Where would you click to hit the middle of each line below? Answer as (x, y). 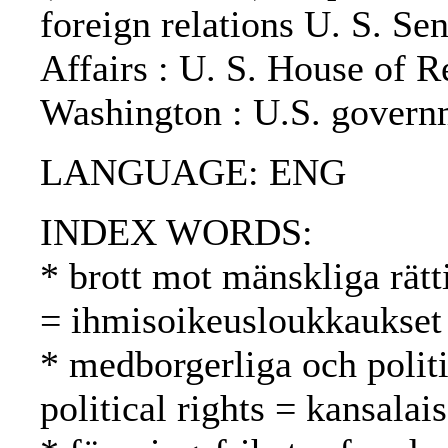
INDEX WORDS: (176, 232)
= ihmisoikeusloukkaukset (241, 320)
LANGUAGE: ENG (193, 172)
